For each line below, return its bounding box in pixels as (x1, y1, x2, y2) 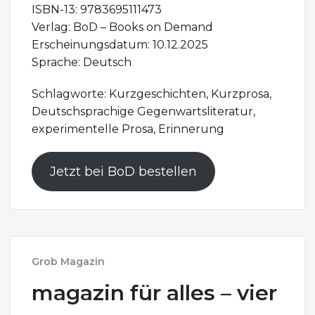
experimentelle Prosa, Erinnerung (32, 122, 224, 136)
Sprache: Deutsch (32, 55, 131, 69)
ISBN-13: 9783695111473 (32, 2, 162, 16)
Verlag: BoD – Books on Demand (32, 20, 213, 34)
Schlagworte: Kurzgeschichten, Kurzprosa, (32, 86, 271, 101)
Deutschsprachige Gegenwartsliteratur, (32, 104, 255, 118)
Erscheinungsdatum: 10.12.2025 (32, 37, 208, 51)
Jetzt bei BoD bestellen (49, 163, 197, 179)
